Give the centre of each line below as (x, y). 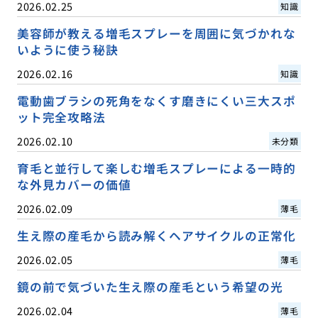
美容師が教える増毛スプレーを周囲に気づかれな (156, 33)
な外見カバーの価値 (74, 184)
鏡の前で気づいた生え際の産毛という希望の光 (150, 287)
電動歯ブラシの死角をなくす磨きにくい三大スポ (156, 100)
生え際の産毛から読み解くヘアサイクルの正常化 (156, 235)
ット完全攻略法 (61, 117)
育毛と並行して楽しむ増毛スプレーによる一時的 (156, 168)
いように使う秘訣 (67, 49)
